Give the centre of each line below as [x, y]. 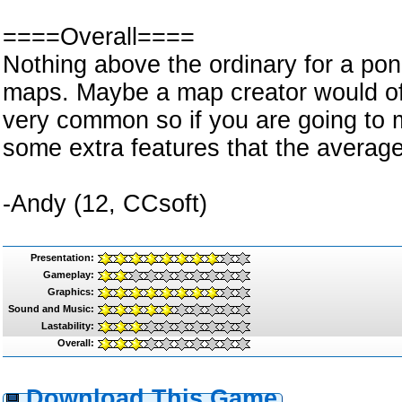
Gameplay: [69, 275]
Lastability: [68, 326]
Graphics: [71, 292]
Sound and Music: [51, 309]
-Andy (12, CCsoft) [105, 204]
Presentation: [62, 258]
